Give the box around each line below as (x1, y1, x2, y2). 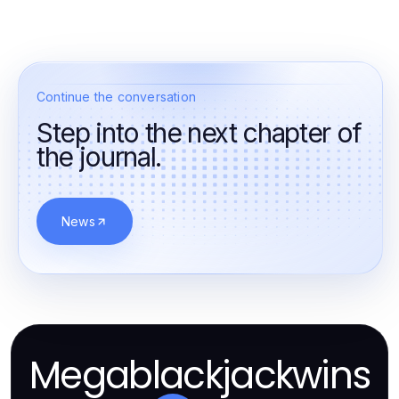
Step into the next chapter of (37, 117, 362, 149)
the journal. (37, 141, 161, 173)
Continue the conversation (37, 89, 196, 104)
